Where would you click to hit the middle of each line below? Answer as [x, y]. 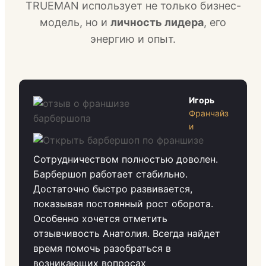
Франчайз [208, 113]
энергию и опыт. [133, 39]
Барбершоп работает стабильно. [110, 174]
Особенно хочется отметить [100, 218]
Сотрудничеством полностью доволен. [126, 159]
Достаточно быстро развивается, [113, 189]
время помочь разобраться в [102, 248]
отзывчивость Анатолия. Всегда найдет [127, 233]
